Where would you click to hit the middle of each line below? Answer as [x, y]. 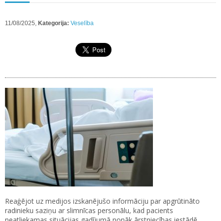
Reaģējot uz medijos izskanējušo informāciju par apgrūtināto [102, 201]
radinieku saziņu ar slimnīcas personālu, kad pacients [89, 211]
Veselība [82, 23]
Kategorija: [54, 23]
